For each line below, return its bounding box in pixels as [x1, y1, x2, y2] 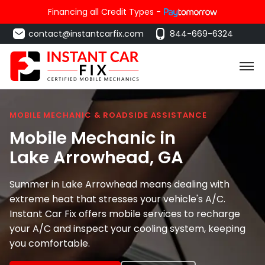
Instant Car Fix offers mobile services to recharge [9, 206, 240, 221]
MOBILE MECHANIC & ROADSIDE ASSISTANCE [9, 109, 207, 121]
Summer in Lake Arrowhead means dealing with [9, 177, 230, 191]
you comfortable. [9, 236, 90, 250]
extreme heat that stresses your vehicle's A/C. [9, 192, 225, 206]
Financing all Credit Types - [48, 6, 161, 18]
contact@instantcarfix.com [28, 28, 144, 40]
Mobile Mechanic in [9, 125, 176, 150]
